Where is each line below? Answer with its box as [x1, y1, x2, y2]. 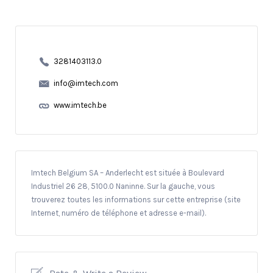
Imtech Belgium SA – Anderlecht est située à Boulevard [31, 168, 224, 177]
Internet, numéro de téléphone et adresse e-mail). [31, 208, 206, 218]
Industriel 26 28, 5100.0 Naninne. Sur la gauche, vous [31, 181, 215, 191]
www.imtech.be [53, 101, 107, 110]
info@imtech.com [53, 79, 118, 88]
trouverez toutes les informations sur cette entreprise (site [31, 194, 241, 204]
